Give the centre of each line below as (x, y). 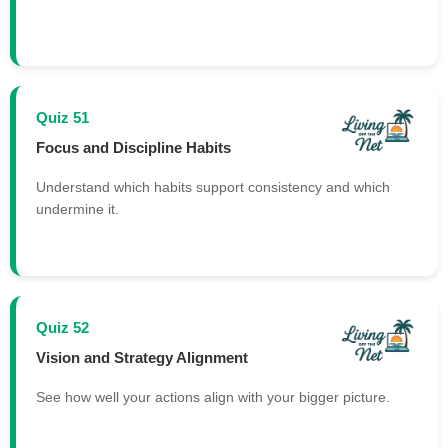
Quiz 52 (62, 328)
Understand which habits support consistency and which (213, 187)
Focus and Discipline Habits (133, 147)
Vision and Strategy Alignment (142, 357)
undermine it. (77, 209)
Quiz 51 (62, 118)
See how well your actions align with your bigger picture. (213, 397)
